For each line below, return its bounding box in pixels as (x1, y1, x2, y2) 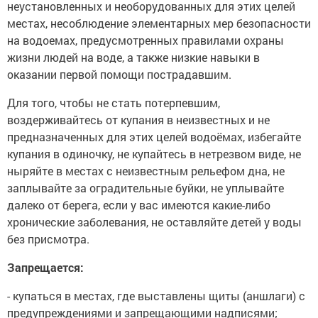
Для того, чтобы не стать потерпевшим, (7, 95, 220, 110)
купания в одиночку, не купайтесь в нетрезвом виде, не (7, 146, 301, 161)
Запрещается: (7, 260, 84, 275)
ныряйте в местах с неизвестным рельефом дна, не (7, 163, 285, 178)
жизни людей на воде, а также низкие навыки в (7, 50, 260, 65)
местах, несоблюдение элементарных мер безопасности (7, 16, 311, 31)
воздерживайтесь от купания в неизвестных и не (7, 112, 270, 127)
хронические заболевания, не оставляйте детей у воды (7, 214, 302, 229)
